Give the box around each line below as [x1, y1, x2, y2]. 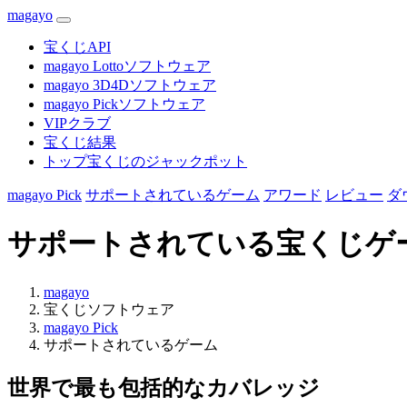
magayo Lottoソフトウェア [44, 58, 211, 74]
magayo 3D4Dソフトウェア [44, 77, 216, 93]
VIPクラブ [44, 115, 111, 131]
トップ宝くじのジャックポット [44, 154, 247, 169]
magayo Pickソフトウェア [44, 96, 205, 112]
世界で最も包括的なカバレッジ [7, 375, 320, 400]
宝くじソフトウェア [44, 301, 174, 317]
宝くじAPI [44, 39, 111, 55]
